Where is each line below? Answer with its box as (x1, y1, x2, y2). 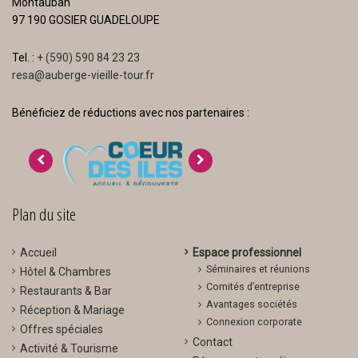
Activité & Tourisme (20, 342, 118, 355)
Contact (193, 336, 233, 348)
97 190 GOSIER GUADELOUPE (12, 14, 160, 26)
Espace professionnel (193, 246, 301, 259)
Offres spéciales (20, 323, 103, 336)
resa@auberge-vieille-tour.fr (12, 69, 154, 82)
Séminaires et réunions (206, 263, 310, 275)
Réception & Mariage (20, 304, 125, 316)
